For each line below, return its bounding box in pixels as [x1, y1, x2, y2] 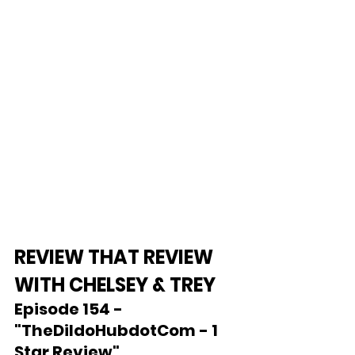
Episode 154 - [14, 298, 126, 320]
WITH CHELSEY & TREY [14, 272, 216, 298]
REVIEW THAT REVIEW [14, 244, 217, 270]
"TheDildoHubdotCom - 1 [14, 319, 221, 342]
